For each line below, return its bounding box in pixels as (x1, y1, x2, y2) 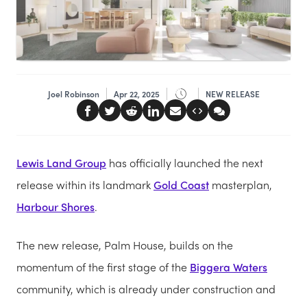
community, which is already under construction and (16, 281, 275, 297)
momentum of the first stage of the (16, 259, 190, 275)
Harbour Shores (16, 199, 95, 215)
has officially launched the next (106, 155, 263, 171)
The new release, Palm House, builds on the (16, 237, 233, 254)
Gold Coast (153, 177, 209, 193)
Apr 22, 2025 (113, 88, 160, 100)
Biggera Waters (190, 259, 267, 275)
